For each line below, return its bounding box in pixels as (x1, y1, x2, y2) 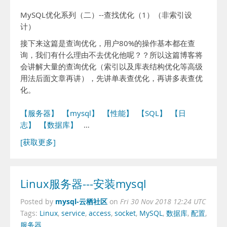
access (89, 209, 111, 218)
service (61, 209, 85, 218)
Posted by (20, 197, 55, 206)
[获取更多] (20, 137, 56, 147)
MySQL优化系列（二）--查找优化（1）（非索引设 (20, 10, 192, 20)
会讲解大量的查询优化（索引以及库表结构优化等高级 (20, 62, 203, 71)
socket (115, 209, 136, 218)
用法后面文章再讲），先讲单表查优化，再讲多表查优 (20, 73, 203, 83)
